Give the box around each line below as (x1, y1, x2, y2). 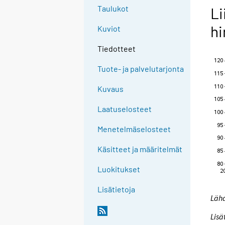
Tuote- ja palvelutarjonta (97, 64, 184, 74)
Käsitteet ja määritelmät (97, 144, 183, 154)
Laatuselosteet (97, 104, 152, 114)
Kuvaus (97, 84, 124, 94)
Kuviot (97, 24, 121, 34)
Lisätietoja (97, 184, 136, 194)
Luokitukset (97, 164, 141, 174)
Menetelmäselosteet (97, 124, 171, 134)
